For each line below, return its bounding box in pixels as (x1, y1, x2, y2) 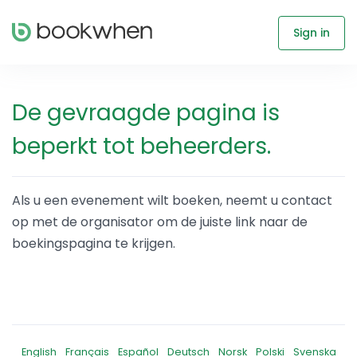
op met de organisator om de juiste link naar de (12, 213, 308, 231)
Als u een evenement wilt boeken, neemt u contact (12, 191, 332, 210)
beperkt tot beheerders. (12, 131, 271, 162)
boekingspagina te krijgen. (12, 234, 175, 253)
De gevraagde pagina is (12, 97, 280, 128)
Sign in (293, 25, 330, 41)
